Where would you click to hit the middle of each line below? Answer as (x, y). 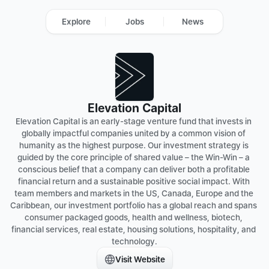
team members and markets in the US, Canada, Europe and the (134, 193)
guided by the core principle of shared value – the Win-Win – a (134, 157)
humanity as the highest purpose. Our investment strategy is (134, 145)
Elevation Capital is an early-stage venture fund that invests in (134, 121)
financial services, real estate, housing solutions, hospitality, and (134, 229)
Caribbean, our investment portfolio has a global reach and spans (134, 205)
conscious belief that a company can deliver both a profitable (134, 169)
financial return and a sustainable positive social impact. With (134, 181)
